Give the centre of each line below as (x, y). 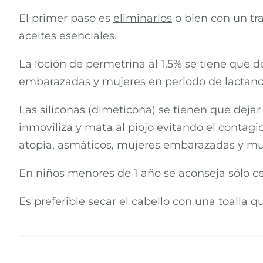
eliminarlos (143, 18)
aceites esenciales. (68, 36)
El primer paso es (66, 18)
